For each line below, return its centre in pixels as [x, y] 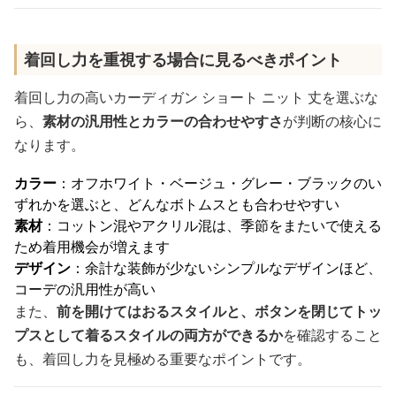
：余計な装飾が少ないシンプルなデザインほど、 [226, 268]
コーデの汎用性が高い [85, 289]
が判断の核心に [332, 121]
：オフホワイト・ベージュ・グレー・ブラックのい [219, 183]
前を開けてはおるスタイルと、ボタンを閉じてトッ [219, 311]
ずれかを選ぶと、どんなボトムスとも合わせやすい [177, 204]
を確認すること [332, 335]
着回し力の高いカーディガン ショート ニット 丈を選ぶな [196, 97]
